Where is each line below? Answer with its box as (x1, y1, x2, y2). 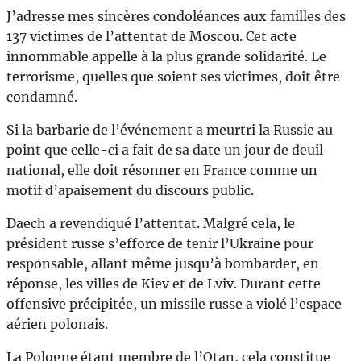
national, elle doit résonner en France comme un (6, 162, 317, 179)
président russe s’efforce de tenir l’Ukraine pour (6, 235, 313, 252)
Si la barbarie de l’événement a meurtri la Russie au (6, 122, 333, 139)
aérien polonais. (6, 316, 108, 333)
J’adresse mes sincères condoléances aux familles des (6, 8, 346, 25)
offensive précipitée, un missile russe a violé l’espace (6, 296, 342, 313)
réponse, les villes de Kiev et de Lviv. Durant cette (6, 276, 321, 293)
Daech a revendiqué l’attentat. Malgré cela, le (6, 215, 295, 232)
